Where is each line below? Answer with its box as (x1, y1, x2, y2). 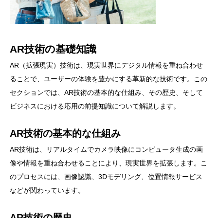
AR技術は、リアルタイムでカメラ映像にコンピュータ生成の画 (10, 145, 203, 154)
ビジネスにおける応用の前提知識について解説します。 (10, 102, 180, 110)
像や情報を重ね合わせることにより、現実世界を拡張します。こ (10, 159, 207, 167)
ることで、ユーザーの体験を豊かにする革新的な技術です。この (10, 75, 207, 83)
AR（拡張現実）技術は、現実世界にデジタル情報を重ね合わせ (10, 61, 203, 70)
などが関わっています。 (10, 186, 85, 195)
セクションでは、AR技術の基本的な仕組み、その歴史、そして (10, 89, 203, 97)
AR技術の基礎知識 (10, 43, 96, 55)
